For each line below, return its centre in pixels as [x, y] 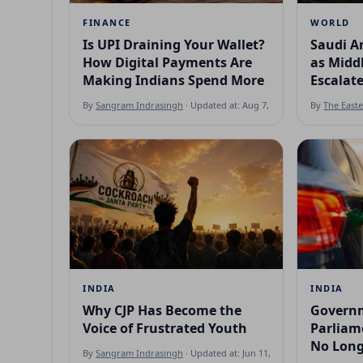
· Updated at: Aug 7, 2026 [237, 105]
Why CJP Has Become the [162, 310]
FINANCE [107, 22]
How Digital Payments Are [167, 62]
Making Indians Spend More [173, 80]
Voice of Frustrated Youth [165, 328]
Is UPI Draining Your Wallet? [174, 44]
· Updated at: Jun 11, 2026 [238, 352]
